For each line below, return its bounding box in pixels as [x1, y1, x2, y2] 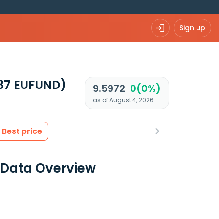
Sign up [179, 22, 205, 33]
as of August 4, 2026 [92, 96, 153, 104]
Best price [2, 126, 42, 137]
